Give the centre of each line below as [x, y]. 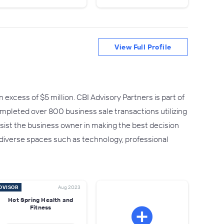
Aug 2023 [69, 187]
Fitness [41, 207]
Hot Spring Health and [41, 200]
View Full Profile [143, 47]
